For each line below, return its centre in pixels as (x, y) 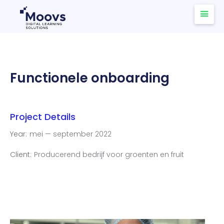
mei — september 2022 (70, 134)
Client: (21, 154)
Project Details (43, 117)
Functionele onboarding (90, 78)
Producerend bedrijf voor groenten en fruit (109, 154)
